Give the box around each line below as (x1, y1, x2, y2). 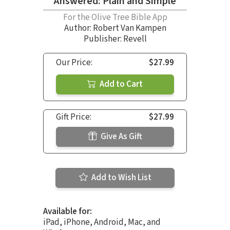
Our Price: (56, 56, 92, 69)
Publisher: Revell (83, 32, 147, 45)
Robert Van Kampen (92, 22, 166, 34)
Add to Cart (98, 78, 143, 90)
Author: (64, 22, 93, 34)
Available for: (43, 205, 92, 218)
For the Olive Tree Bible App (63, 11, 167, 24)
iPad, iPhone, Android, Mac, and (43, 216, 161, 228)
